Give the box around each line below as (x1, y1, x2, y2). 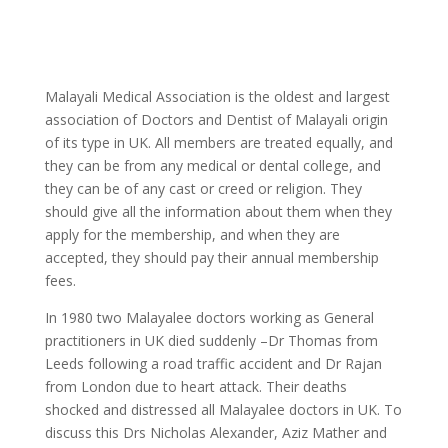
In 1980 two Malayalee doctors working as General (44, 308, 374, 328)
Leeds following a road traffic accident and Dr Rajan (44, 354, 382, 374)
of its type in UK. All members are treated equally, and (44, 133, 393, 153)
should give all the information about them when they (44, 202, 392, 222)
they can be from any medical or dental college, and (44, 156, 381, 176)
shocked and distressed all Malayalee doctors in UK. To (44, 400, 402, 420)
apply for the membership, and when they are (44, 225, 340, 245)
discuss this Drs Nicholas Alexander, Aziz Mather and (44, 423, 387, 443)
